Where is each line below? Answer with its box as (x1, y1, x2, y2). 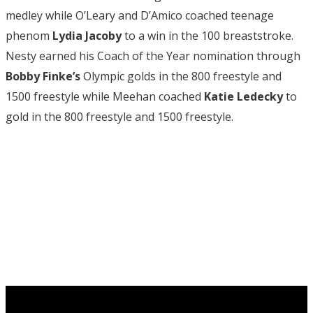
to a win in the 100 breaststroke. (122, 27, 293, 43)
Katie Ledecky (204, 88, 283, 104)
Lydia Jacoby (52, 27, 122, 43)
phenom (6, 27, 52, 43)
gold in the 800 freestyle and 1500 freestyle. (6, 108, 233, 124)
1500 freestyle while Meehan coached (6, 88, 204, 104)
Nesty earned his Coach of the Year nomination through (6, 48, 300, 64)
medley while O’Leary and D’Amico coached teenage (6, 7, 274, 23)
